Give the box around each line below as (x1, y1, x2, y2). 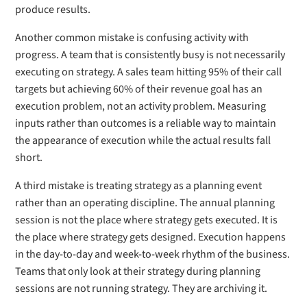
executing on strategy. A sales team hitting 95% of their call (15, 64, 282, 79)
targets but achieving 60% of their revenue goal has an (15, 82, 263, 97)
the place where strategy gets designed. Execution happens (15, 230, 286, 245)
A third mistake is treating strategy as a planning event (15, 178, 262, 193)
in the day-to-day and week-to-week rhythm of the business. (15, 247, 291, 262)
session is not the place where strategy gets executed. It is (15, 212, 278, 228)
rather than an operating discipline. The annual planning (15, 195, 275, 210)
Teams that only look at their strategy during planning (15, 264, 261, 279)
